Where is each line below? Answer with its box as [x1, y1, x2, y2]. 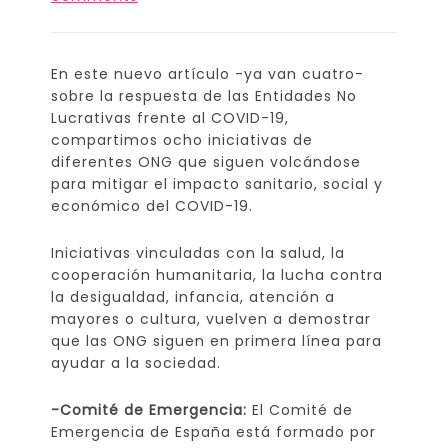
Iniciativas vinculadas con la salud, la [50, 242, 345, 263]
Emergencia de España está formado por [50, 421, 376, 442]
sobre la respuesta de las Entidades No [50, 85, 357, 106]
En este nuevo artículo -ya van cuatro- [50, 63, 364, 84]
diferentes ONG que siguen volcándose [50, 151, 361, 172]
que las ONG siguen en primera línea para [50, 330, 382, 351]
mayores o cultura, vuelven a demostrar [50, 308, 371, 329]
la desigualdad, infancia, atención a [50, 286, 335, 307]
